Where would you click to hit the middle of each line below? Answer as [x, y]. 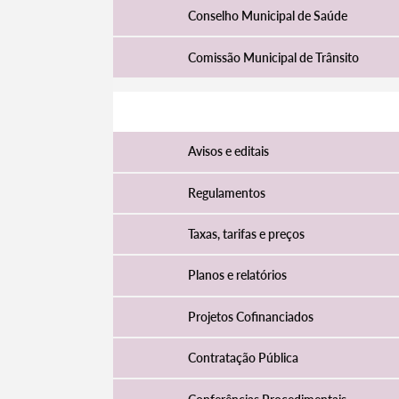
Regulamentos [226, 192]
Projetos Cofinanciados [250, 316]
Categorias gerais [273, 376]
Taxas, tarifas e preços [246, 234]
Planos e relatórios [237, 275]
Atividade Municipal [242, 110]
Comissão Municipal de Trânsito [273, 57]
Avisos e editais [228, 151]
